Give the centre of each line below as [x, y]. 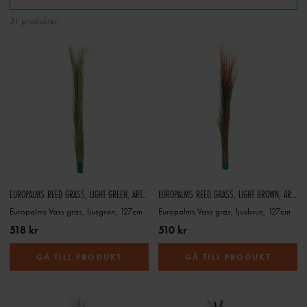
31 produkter [34, 21]
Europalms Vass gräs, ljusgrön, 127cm [76, 212]
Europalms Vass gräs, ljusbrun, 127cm [224, 212]
